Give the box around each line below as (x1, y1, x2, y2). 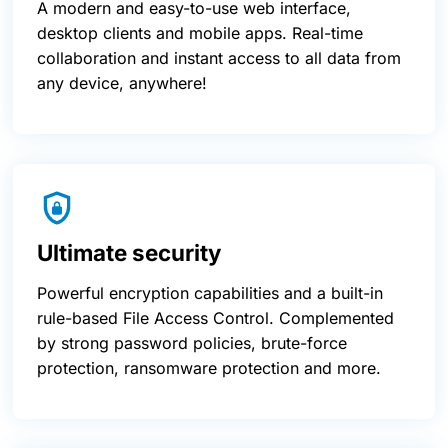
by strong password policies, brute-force (37, 332, 347, 353)
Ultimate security (37, 238, 221, 266)
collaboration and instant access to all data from (37, 47, 401, 68)
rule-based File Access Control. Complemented (37, 307, 394, 328)
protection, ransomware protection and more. (37, 357, 381, 378)
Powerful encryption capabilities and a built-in (37, 282, 383, 303)
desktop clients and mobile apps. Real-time (37, 22, 363, 43)
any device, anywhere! (37, 72, 207, 93)
